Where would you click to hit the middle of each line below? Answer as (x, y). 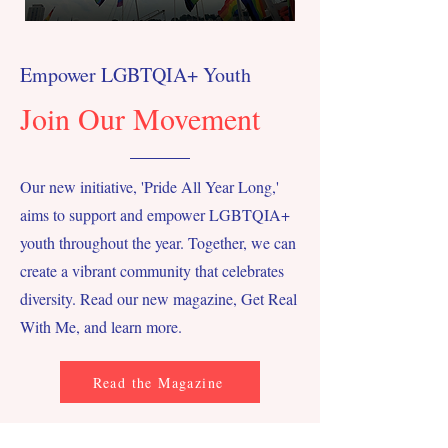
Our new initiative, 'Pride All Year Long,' (149, 186)
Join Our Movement (140, 118)
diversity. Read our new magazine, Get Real (158, 298)
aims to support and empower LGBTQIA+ (155, 214)
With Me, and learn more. (103, 326)
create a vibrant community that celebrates (152, 270)
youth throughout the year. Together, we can (158, 242)
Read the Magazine (158, 382)
